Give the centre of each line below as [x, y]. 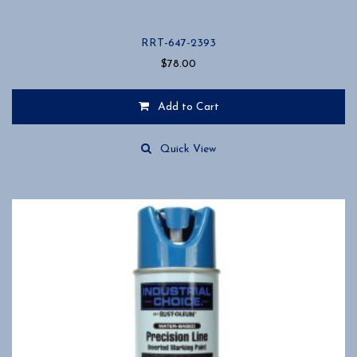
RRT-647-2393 [178, 43]
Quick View [188, 149]
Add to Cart [188, 107]
